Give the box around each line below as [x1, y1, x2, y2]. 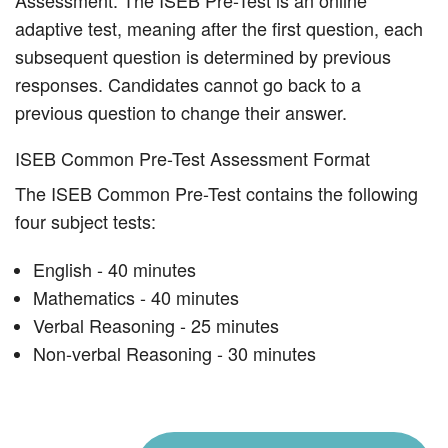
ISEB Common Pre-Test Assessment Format [15, 145, 370, 172]
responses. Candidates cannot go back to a [15, 71, 361, 98]
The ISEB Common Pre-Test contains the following [15, 180, 418, 207]
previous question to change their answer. [15, 99, 347, 126]
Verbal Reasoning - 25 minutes [32, 312, 279, 339]
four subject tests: [15, 208, 156, 235]
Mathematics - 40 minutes [32, 284, 239, 311]
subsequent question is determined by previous [15, 43, 391, 70]
